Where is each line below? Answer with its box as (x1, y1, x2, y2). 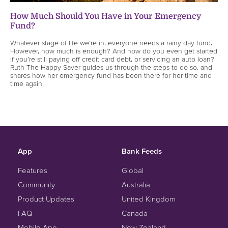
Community (18, 180, 55, 189)
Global (122, 165, 144, 175)
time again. (10, 79, 44, 88)
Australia (122, 180, 150, 189)
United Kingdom (122, 194, 176, 203)
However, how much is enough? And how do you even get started (10, 46, 217, 55)
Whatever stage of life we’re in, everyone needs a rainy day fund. (10, 38, 212, 47)
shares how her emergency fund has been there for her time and (10, 71, 212, 79)
